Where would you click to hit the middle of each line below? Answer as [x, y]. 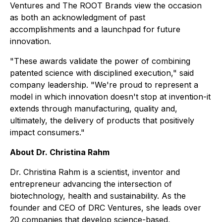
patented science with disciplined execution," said [102, 73]
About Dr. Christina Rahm [60, 152]
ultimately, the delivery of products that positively [102, 120]
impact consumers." [47, 132]
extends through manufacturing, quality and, [94, 109]
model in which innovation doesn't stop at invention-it [110, 97]
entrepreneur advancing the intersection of [91, 184]
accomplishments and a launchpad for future [95, 29]
